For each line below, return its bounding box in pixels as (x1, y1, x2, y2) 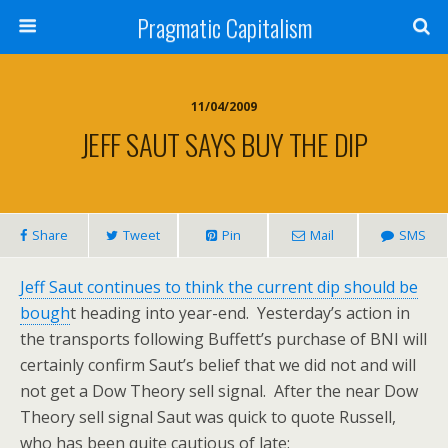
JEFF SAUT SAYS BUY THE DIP (80, 123, 368, 165)
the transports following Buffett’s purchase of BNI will (20, 328, 427, 350)
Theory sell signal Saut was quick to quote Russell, (20, 406, 396, 428)
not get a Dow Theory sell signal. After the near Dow (20, 380, 418, 402)
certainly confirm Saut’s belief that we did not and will (20, 354, 416, 376)
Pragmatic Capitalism (136, 9, 312, 45)
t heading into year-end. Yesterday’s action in (70, 302, 410, 324)
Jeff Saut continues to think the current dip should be (20, 276, 418, 298)
